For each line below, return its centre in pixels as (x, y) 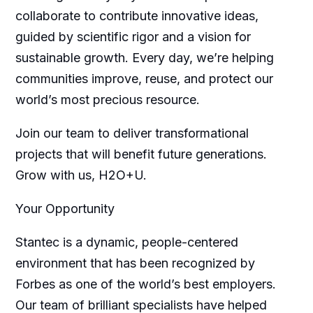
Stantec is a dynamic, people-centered (126, 242)
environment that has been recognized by (135, 263)
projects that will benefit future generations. (141, 154)
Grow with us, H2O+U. (81, 175)
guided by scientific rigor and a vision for (133, 36)
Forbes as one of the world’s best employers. (145, 284)
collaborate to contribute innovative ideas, (137, 15)
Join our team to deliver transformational (132, 133)
